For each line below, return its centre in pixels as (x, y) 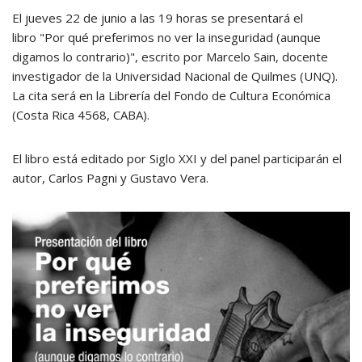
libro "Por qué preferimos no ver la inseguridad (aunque (166, 37)
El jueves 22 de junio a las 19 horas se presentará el (158, 18)
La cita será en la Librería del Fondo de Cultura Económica (171, 95)
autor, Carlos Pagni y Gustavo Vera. (110, 178)
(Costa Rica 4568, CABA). (81, 115)
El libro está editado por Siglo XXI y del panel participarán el (177, 158)
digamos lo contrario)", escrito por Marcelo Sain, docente (170, 57)
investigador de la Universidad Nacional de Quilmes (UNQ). (175, 76)
